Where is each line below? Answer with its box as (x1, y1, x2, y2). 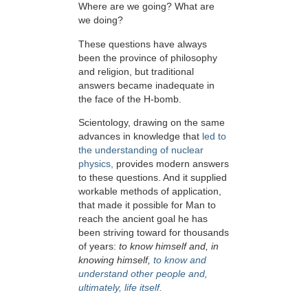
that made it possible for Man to (78, 199, 216, 211)
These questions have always (78, 38, 207, 49)
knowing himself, (78, 254, 153, 266)
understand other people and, (78, 268, 208, 280)
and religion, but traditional (78, 65, 194, 77)
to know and (153, 254, 206, 266)
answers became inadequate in (78, 79, 214, 91)
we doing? (78, 14, 123, 26)
